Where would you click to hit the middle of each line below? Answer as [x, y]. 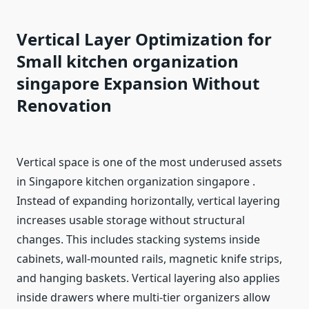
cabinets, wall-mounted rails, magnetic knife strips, [149, 259]
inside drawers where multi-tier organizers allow [143, 298]
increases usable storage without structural [131, 220]
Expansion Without [181, 83]
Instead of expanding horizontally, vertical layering [148, 201]
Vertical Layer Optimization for [144, 39]
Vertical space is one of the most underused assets [149, 162]
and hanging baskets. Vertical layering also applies [148, 278]
